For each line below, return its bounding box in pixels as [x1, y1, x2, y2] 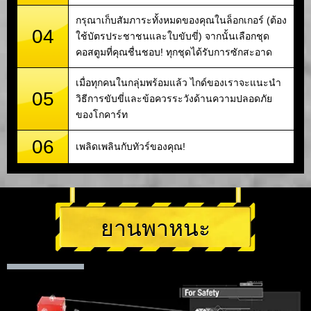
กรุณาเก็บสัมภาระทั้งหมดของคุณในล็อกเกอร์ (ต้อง [76, 14, 287, 26]
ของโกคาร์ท [76, 108, 128, 120]
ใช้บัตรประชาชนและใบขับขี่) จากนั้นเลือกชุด [76, 30, 269, 42]
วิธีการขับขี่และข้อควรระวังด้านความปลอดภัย [76, 92, 272, 104]
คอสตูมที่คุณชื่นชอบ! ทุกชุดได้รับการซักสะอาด [76, 46, 272, 58]
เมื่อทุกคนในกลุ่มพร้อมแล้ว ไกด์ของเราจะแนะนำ [76, 76, 281, 88]
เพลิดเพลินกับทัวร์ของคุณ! [76, 140, 185, 152]
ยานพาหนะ [101, 215, 210, 241]
